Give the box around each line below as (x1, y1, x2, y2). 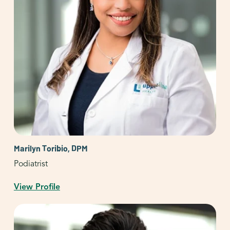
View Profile (13, 181, 60, 192)
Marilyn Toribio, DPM (13, 142, 88, 154)
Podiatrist (13, 158, 48, 169)
